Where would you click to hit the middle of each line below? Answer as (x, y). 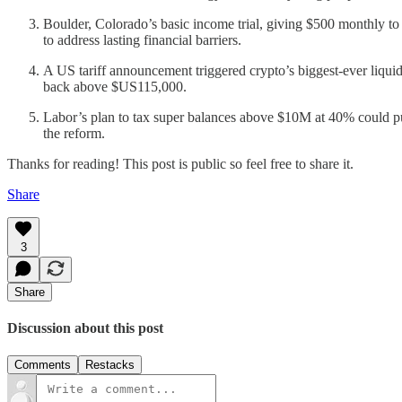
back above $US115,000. (115, 86)
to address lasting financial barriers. (142, 39)
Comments (43, 365)
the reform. (74, 133)
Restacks (110, 365)
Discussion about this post (85, 328)
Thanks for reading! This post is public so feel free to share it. (180, 163)
